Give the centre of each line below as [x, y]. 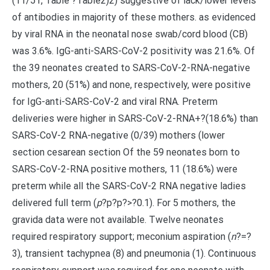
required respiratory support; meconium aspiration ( [121, 237]
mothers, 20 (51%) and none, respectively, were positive [131, 85]
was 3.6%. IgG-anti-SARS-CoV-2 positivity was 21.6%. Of [133, 51]
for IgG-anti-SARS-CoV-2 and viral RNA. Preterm [115, 102]
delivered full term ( [54, 203]
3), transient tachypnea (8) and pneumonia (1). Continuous [134, 253]
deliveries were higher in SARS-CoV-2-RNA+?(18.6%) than [135, 118]
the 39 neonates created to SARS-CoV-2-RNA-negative [131, 68]
